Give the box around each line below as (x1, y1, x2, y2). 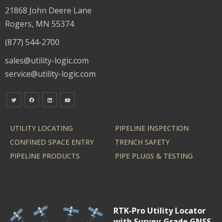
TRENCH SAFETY (115, 137, 170, 147)
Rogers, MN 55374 (5, 18, 74, 29)
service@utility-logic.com (5, 68, 96, 79)
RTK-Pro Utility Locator (113, 205, 206, 216)
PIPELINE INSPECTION (115, 123, 189, 133)
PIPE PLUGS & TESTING (115, 151, 193, 161)
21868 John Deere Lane (5, 4, 92, 16)
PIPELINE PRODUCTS (10, 151, 80, 161)
